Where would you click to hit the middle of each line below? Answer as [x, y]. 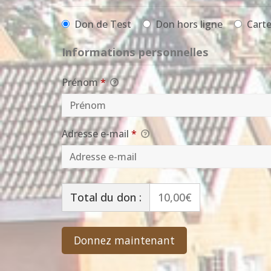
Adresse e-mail [96, 134]
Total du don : [106, 198]
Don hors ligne [189, 24]
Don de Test [103, 24]
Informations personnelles [135, 52]
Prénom [81, 83]
